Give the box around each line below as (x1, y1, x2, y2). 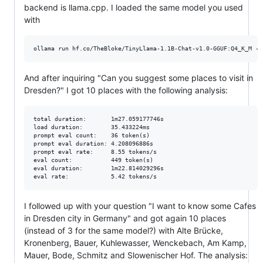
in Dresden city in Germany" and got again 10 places (24, 213, 226, 224)
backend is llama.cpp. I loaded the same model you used (24, 2, 243, 13)
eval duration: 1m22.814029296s (33, 165, 164, 172)
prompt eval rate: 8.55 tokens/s (33, 149, 157, 156)
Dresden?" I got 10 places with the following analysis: (24, 85, 228, 96)
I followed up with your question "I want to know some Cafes (24, 201, 256, 211)
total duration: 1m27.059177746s (33, 116, 164, 123)
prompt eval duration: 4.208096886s (33, 140, 153, 147)
